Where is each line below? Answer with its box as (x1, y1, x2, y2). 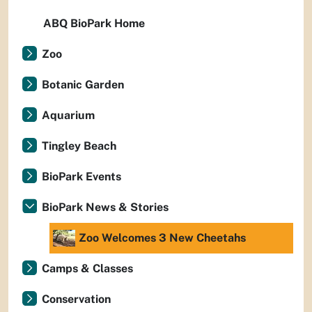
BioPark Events (42, 170, 121, 183)
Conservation (42, 292, 111, 306)
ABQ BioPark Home (43, 17, 145, 30)
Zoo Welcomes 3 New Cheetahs (79, 231, 246, 244)
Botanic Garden (42, 78, 124, 91)
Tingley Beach (42, 139, 116, 153)
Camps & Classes (42, 262, 133, 275)
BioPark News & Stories (42, 201, 169, 214)
